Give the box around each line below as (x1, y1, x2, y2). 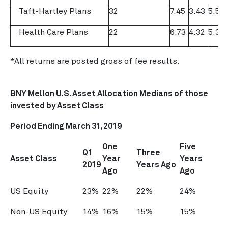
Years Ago (136, 161, 176, 169)
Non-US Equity (10, 208, 67, 216)
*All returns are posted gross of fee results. (10, 57, 180, 65)
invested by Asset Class (10, 102, 104, 110)
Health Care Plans (11, 28, 88, 36)
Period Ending (10, 122, 66, 130)
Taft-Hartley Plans (11, 7, 91, 15)
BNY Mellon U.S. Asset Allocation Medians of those (10, 90, 208, 98)
